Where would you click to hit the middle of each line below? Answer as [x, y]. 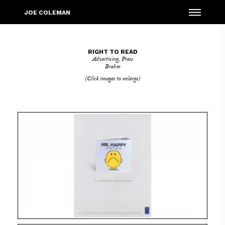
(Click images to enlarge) [113, 79]
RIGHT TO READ [113, 52]
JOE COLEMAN [47, 13]
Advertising [105, 60]
